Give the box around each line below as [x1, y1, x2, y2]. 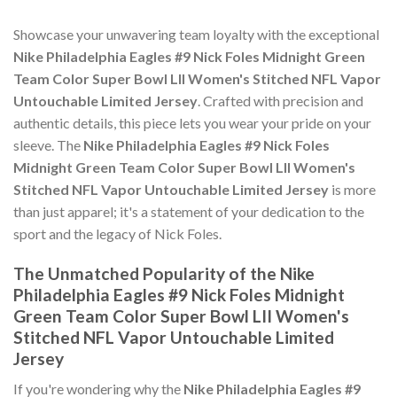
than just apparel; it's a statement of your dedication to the [13, 203, 364, 221]
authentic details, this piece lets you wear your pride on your [13, 114, 371, 132]
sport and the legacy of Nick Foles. [13, 225, 222, 243]
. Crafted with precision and [198, 92, 363, 110]
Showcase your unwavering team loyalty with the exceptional [13, 26, 379, 43]
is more [329, 181, 376, 198]
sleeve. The [13, 136, 83, 154]
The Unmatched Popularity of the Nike [13, 262, 315, 284]
